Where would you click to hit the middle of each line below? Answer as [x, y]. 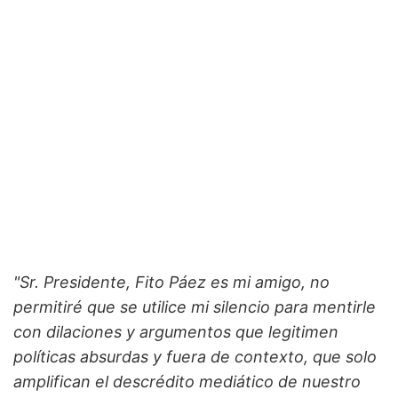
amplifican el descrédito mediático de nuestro [187, 382]
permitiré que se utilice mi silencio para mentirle [195, 307]
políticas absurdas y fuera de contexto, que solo [195, 357]
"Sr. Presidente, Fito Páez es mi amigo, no [171, 283]
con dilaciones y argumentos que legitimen [176, 332]
